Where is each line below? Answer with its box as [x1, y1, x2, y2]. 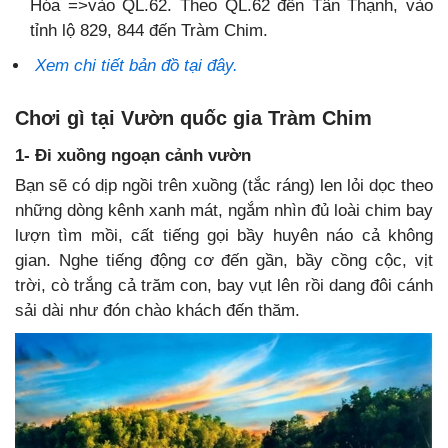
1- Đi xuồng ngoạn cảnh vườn [15, 145, 251, 165]
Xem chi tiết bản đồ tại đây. [35, 55, 238, 75]
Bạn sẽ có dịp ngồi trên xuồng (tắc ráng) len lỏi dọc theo [15, 175, 433, 195]
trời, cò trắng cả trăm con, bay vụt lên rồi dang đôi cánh [15, 275, 433, 295]
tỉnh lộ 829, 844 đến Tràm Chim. [30, 20, 268, 40]
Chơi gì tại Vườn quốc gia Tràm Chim [15, 106, 372, 129]
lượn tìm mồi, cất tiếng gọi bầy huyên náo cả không [15, 225, 433, 245]
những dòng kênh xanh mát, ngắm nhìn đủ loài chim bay [15, 200, 433, 220]
